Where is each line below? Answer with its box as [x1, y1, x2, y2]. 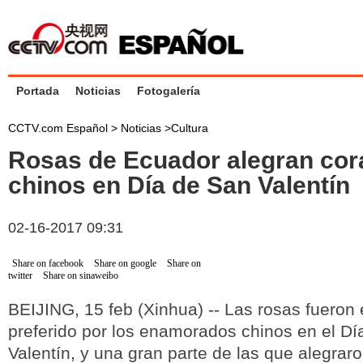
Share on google [94, 258, 156, 269]
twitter [8, 270, 32, 281]
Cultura [171, 122, 208, 135]
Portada [16, 84, 59, 97]
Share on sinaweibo [43, 270, 118, 281]
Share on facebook [12, 258, 83, 269]
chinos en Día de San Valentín [8, 172, 350, 199]
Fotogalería [137, 84, 200, 97]
